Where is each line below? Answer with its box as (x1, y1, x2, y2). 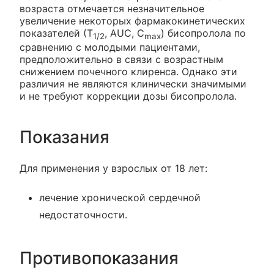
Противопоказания (20, 248, 179, 269)
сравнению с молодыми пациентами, (20, 41, 200, 54)
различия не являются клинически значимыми (20, 78, 246, 91)
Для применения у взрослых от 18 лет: (20, 162, 207, 175)
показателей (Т (20, 27, 93, 39)
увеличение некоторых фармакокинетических (20, 15, 245, 27)
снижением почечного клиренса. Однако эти (20, 65, 237, 78)
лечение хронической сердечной (39, 191, 201, 204)
